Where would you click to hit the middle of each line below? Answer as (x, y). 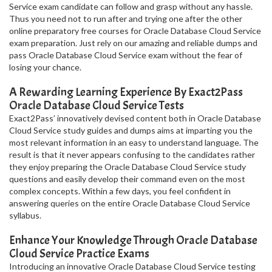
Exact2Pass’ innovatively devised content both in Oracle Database (135, 118)
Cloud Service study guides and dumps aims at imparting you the (131, 130)
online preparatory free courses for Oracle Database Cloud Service (135, 31)
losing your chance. (45, 67)
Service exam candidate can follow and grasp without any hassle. (131, 6)
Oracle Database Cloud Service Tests (97, 105)
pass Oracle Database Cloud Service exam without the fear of (126, 55)
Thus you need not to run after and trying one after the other (126, 19)
